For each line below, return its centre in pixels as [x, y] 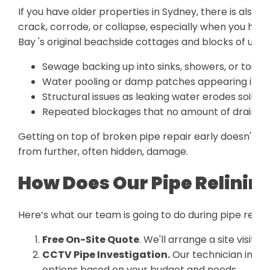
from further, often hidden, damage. [103, 151]
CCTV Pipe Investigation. [106, 254]
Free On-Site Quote [91, 239]
